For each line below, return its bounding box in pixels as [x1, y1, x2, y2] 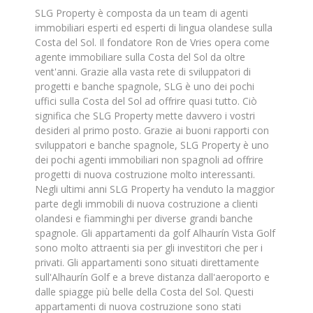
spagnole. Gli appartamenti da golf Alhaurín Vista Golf [35, 226, 275, 240]
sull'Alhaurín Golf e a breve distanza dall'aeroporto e [35, 270, 270, 284]
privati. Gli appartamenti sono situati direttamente [35, 256, 259, 269]
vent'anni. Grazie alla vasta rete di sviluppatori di [35, 65, 251, 78]
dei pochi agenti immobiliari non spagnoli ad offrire [35, 153, 263, 166]
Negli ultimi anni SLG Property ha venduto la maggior [35, 182, 275, 196]
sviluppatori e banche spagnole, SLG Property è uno [35, 138, 269, 152]
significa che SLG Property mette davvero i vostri [35, 109, 255, 122]
